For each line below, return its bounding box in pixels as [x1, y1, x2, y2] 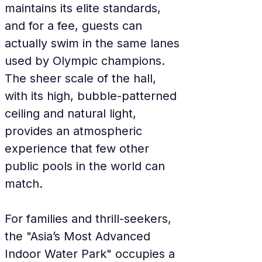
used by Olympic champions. [5, 54, 168, 68]
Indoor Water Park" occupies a [5, 247, 178, 261]
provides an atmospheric [5, 124, 146, 138]
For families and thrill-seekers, [5, 212, 175, 226]
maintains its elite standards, [5, 1, 164, 15]
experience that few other [5, 142, 153, 156]
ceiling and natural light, [5, 106, 140, 120]
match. [5, 177, 43, 191]
